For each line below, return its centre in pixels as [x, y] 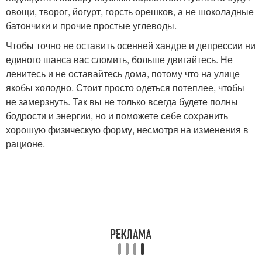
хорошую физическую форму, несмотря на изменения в [127, 130]
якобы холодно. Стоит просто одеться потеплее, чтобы [125, 87]
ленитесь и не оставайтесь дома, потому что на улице [123, 73]
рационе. [25, 144]
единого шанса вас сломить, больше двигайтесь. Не [119, 59]
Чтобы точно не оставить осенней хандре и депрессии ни [131, 45]
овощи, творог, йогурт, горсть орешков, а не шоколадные [130, 11]
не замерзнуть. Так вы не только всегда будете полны [122, 101]
